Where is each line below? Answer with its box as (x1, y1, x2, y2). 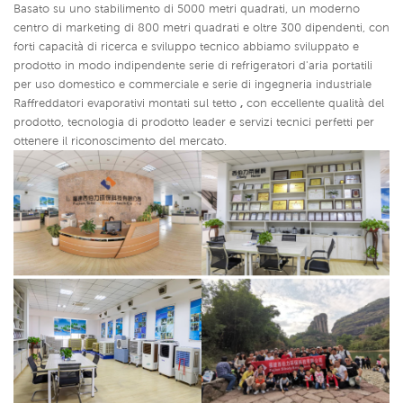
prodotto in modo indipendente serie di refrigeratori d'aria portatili (13, 58, 372, 72)
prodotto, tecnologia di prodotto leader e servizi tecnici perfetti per (13, 114, 374, 129)
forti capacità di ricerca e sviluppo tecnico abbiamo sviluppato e (13, 39, 359, 53)
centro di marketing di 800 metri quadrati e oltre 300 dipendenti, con (13, 20, 390, 34)
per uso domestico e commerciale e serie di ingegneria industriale (13, 76, 372, 91)
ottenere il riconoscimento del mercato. (13, 133, 227, 148)
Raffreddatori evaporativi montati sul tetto (13, 95, 240, 110)
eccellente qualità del (271, 95, 384, 110)
